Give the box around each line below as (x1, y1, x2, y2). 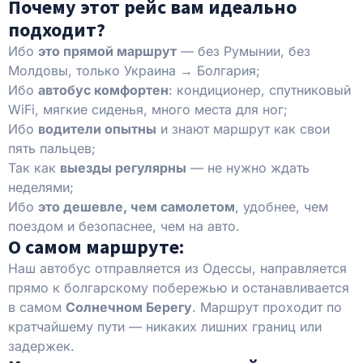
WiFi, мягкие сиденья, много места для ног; (8, 100, 288, 117)
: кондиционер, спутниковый (169, 81, 351, 98)
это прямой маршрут (38, 42, 177, 59)
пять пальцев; (8, 139, 96, 156)
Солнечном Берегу (66, 298, 192, 315)
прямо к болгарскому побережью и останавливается (8, 279, 349, 296)
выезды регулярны (60, 159, 186, 176)
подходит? (8, 16, 105, 42)
